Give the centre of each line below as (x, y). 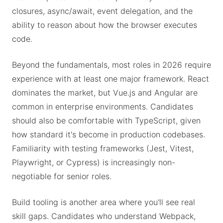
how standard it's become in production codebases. (109, 134)
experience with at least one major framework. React (111, 79)
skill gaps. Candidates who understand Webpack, (104, 216)
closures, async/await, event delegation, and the (102, 11)
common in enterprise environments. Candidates (103, 107)
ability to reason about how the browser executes (105, 25)
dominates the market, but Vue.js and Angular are (105, 93)
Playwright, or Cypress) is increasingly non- (94, 162)
